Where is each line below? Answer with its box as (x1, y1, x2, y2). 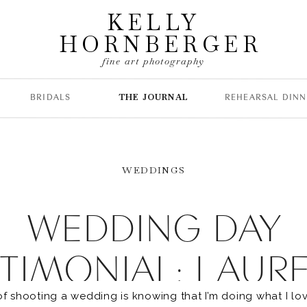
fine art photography (101, 55, 205, 67)
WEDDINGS (122, 164, 186, 176)
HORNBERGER (59, 30, 262, 58)
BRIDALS (30, 92, 71, 102)
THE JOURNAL (118, 92, 189, 103)
